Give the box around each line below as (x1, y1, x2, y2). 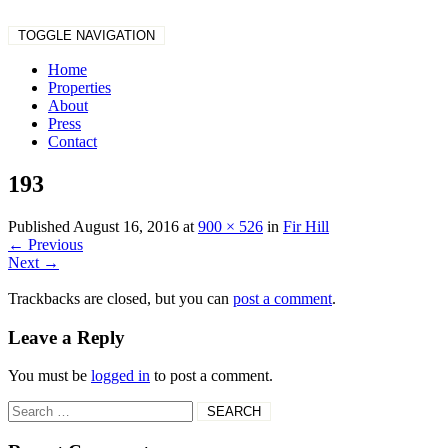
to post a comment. (150, 367, 273, 385)
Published (8, 217, 73, 235)
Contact (48, 133, 97, 150)
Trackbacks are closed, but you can (8, 289, 233, 307)
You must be (8, 367, 91, 385)
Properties (48, 79, 111, 96)
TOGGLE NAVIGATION (18, 28, 155, 43)
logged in (91, 367, 150, 385)
